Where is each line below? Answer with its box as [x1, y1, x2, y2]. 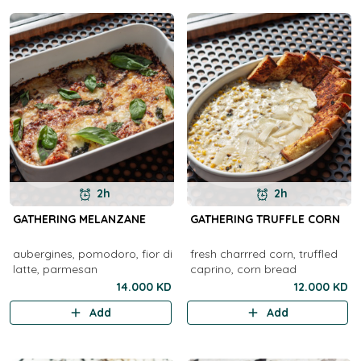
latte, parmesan [12, 262, 98, 276]
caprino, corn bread [189, 262, 297, 276]
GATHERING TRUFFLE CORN [189, 212, 340, 226]
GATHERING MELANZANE [12, 212, 146, 226]
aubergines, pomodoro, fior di [12, 247, 172, 261]
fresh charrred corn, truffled [189, 247, 338, 261]
